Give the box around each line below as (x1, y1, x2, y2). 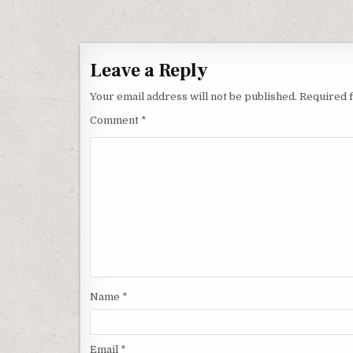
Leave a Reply (90, 58, 208, 83)
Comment (90, 114, 141, 126)
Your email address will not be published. (90, 91, 297, 102)
